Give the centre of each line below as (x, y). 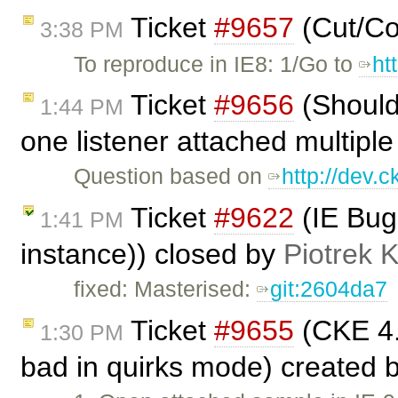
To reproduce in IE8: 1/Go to (217, 64)
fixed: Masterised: (166, 289)
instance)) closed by (152, 255)
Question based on (171, 176)
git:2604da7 (329, 289)
